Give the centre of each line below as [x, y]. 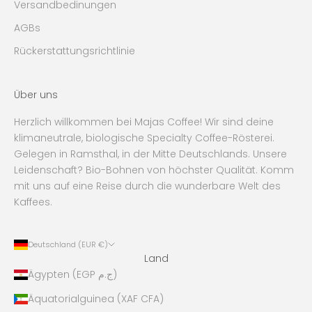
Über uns [36, 95]
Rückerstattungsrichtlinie [75, 51]
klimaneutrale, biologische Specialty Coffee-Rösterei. [144, 138]
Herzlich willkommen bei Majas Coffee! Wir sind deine [144, 122]
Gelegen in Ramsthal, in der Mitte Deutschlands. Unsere [150, 154]
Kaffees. [33, 202]
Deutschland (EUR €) [68, 245]
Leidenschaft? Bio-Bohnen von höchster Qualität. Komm [154, 170]
